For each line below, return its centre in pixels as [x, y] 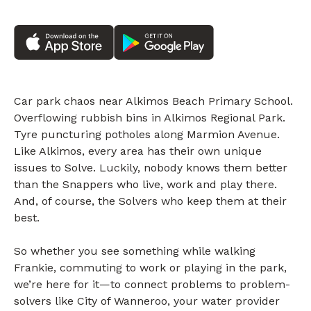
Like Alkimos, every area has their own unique [138, 151]
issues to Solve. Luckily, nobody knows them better [151, 168]
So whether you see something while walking [135, 251]
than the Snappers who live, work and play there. [145, 185]
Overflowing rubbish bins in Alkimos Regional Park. [150, 118]
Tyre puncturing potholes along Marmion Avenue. [147, 135]
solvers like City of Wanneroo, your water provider [147, 301]
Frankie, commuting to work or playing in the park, [150, 268]
